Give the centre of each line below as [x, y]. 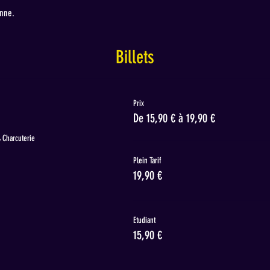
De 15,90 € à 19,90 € [174, 118]
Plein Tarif [147, 161]
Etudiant [144, 221]
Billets [135, 58]
